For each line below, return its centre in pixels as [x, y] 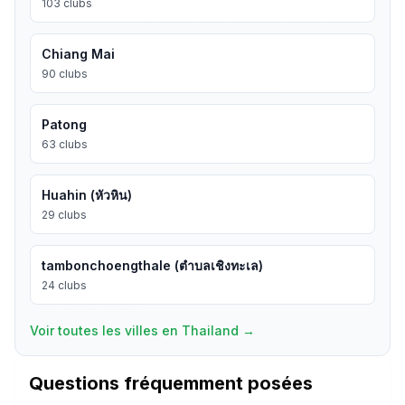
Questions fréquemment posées [171, 383]
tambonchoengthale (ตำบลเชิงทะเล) [152, 265]
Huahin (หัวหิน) [87, 195]
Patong [64, 124]
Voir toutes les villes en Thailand [134, 330]
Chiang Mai [78, 54]
